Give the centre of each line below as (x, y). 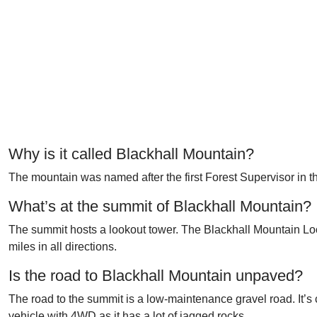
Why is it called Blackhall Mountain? (131, 154)
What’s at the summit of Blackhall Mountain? (160, 206)
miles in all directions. (63, 247)
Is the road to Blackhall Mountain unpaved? (156, 276)
